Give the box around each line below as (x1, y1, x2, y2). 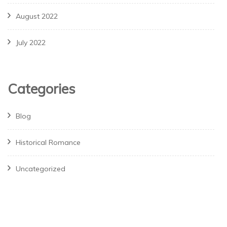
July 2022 (16, 38, 46, 48)
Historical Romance (16, 137, 81, 147)
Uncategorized (16, 164, 65, 173)
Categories (8, 80, 75, 98)
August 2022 (16, 12, 58, 21)
